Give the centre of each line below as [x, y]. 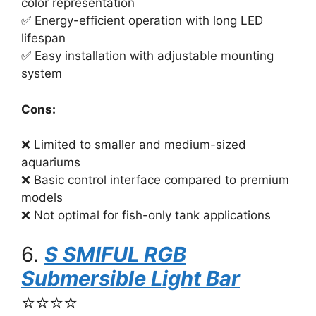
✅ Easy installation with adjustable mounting [147, 56]
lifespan [43, 38]
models [42, 197]
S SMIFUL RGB [115, 254]
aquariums [51, 162]
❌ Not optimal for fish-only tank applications [146, 215]
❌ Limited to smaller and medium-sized [134, 145]
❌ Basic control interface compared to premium [155, 180]
